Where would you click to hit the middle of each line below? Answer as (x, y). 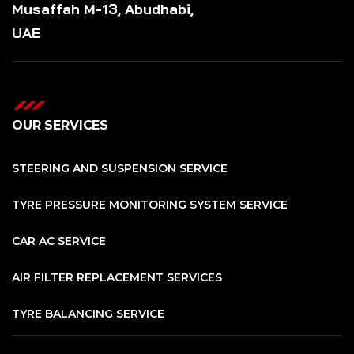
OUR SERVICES (60, 126)
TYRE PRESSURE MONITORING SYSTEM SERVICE (150, 205)
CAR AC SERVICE (59, 241)
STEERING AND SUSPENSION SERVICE (120, 169)
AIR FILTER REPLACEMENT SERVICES (117, 278)
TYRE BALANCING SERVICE (88, 314)
